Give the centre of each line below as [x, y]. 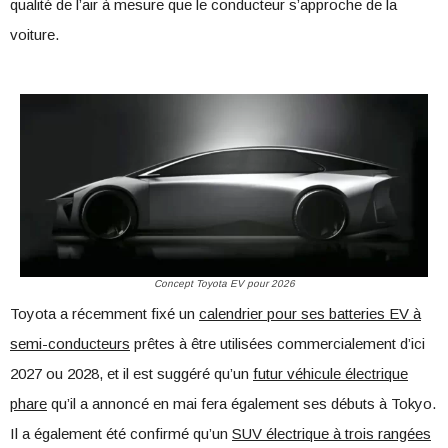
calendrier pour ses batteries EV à [310, 314]
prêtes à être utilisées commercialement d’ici [277, 344]
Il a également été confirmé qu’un [121, 434]
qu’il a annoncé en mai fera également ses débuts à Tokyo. [241, 404]
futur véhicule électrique [330, 374]
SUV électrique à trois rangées [331, 434]
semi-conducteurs [70, 344]
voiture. [34, 34]
